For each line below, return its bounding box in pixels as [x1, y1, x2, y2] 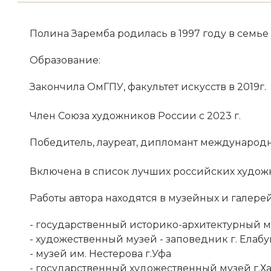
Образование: [29, 54, 100, 66]
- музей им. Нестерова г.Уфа [29, 248, 171, 260]
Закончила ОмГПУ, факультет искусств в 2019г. [29, 81, 266, 93]
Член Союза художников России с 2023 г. [29, 110, 243, 122]
